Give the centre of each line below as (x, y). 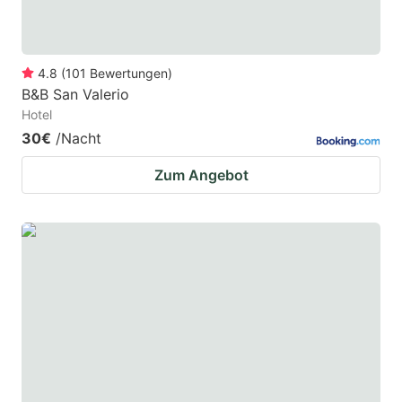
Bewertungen (129, 73)
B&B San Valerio (75, 94)
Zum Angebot (201, 175)
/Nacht (79, 138)
